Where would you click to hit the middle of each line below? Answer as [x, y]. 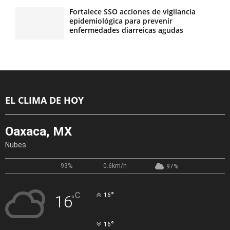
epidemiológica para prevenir [121, 21]
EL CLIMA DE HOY [44, 100]
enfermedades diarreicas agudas [126, 30]
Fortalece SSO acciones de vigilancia [132, 11]
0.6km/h [115, 166]
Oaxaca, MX [39, 131]
